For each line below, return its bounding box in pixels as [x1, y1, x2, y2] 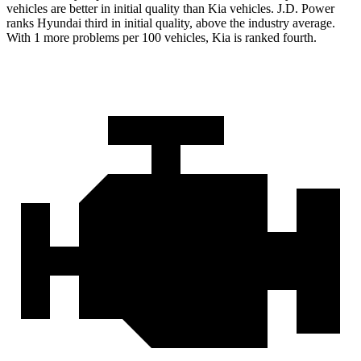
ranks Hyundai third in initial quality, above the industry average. [6, 16, 335, 31]
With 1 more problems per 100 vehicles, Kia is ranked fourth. [6, 31, 317, 45]
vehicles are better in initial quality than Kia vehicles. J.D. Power [6, 2, 334, 16]
